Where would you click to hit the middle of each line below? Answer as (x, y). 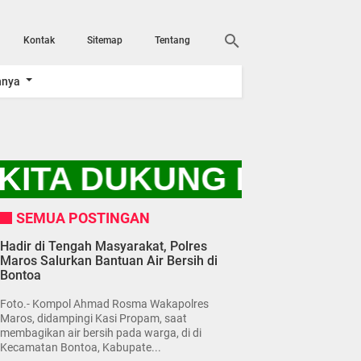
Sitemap (105, 40)
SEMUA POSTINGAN (83, 218)
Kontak (39, 40)
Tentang (172, 40)
